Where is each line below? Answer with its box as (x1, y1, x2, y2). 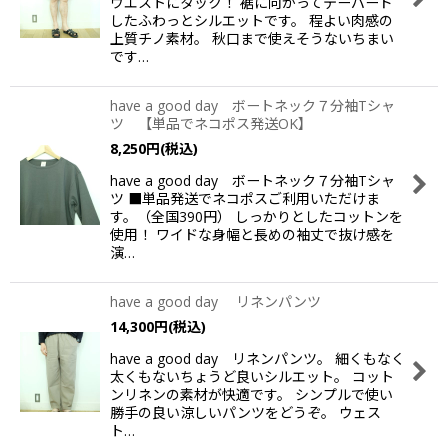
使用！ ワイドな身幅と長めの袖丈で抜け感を (110, 225, 394, 244)
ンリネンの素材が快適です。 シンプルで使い (110, 385, 393, 404)
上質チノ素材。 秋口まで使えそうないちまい (110, 29, 394, 48)
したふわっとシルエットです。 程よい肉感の (110, 11, 393, 30)
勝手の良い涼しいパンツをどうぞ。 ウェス (110, 403, 381, 422)
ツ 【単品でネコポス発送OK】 (110, 114, 312, 133)
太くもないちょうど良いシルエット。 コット (110, 367, 394, 386)
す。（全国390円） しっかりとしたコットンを (110, 207, 403, 226)
